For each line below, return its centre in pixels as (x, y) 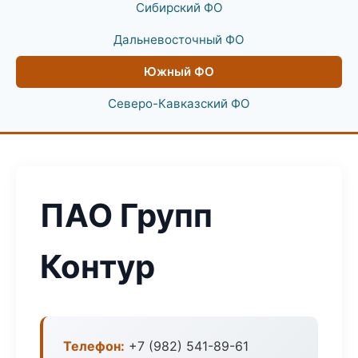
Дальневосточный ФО (179, 40)
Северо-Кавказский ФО (179, 103)
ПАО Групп (126, 215)
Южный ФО (179, 72)
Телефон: (94, 346)
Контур (97, 267)
